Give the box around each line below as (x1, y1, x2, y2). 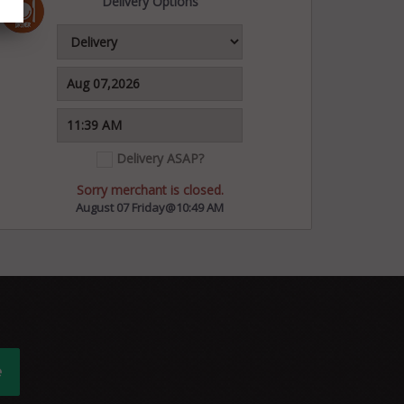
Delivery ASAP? (115, 150, 204, 167)
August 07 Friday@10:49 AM (76, 199, 224, 216)
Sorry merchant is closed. (76, 181, 224, 199)
